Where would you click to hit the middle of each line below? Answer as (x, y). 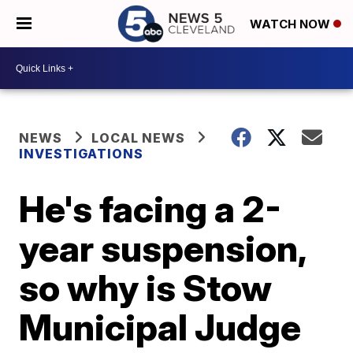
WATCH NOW (292, 24)
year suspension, (163, 248)
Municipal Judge (160, 327)
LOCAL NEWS (139, 138)
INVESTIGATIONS (82, 154)
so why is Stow (146, 288)
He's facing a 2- (150, 209)
